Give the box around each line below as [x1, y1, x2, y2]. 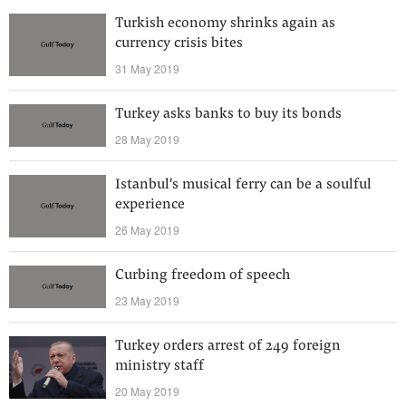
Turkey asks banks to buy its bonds [115, 107, 342, 121]
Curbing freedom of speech [115, 268, 290, 283]
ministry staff [115, 359, 204, 373]
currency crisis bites [115, 36, 243, 51]
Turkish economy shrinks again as [115, 16, 335, 31]
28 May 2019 [115, 131, 179, 147]
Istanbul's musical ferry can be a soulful [115, 178, 372, 192]
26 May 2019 [115, 222, 179, 237]
